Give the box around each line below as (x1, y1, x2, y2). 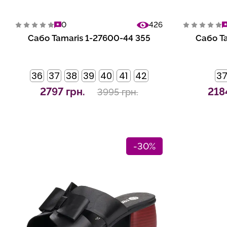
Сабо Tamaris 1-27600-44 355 (27, 33, 150, 44)
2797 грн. (40, 86, 85, 98)
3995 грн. (97, 86, 138, 97)
